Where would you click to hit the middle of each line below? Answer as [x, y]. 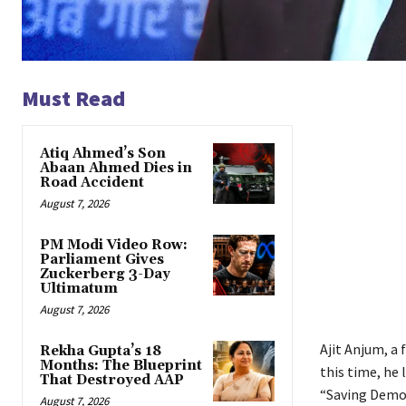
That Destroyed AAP [112, 381]
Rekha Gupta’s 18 [101, 352]
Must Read [73, 99]
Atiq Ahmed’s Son [103, 154]
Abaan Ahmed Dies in [116, 169]
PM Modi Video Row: [114, 246]
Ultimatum [79, 289]
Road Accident [92, 183]
